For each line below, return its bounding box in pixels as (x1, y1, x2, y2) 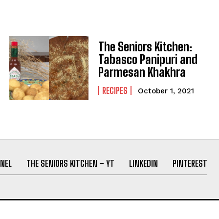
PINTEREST (172, 157, 207, 169)
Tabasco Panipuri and (98, 52, 197, 67)
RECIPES (102, 85, 128, 96)
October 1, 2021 (137, 87, 194, 96)
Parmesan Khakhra (98, 65, 186, 80)
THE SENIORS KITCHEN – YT (26, 157, 114, 169)
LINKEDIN (129, 157, 158, 169)
